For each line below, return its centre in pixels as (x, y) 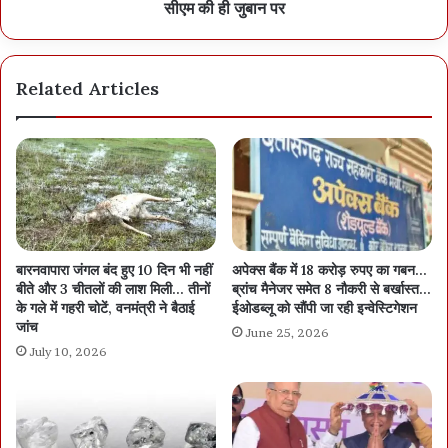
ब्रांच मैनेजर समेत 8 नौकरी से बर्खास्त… (331, 289)
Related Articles (87, 89)
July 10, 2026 (68, 352)
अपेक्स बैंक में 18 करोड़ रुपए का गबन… (329, 270)
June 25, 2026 (287, 333)
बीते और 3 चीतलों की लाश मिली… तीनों (113, 289)
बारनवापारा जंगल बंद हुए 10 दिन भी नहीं (114, 270)
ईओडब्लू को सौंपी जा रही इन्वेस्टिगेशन (324, 308)
